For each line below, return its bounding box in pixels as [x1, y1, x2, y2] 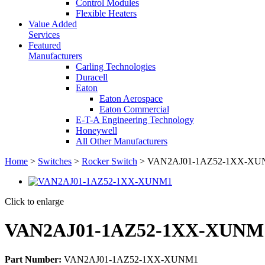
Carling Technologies [76, 62, 156, 72]
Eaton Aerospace [99, 93, 163, 104]
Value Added [28, 19, 77, 29]
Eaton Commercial [99, 104, 169, 114]
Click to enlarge [5, 196, 64, 206]
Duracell [76, 72, 108, 82]
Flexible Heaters [76, 8, 137, 18]
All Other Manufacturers [76, 136, 167, 146]
